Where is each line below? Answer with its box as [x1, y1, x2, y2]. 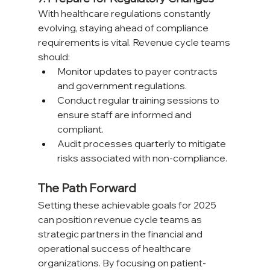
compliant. [57, 123, 104, 136]
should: [37, 51, 70, 63]
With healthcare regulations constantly [37, 7, 213, 20]
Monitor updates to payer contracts [57, 65, 219, 78]
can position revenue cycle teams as [37, 213, 204, 226]
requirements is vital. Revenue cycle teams [37, 36, 232, 49]
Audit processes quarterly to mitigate [57, 137, 228, 150]
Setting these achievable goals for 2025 [37, 199, 218, 212]
